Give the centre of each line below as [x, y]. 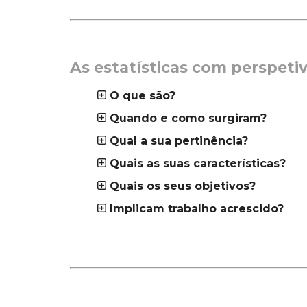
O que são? [143, 96]
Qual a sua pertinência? [179, 141]
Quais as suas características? [198, 163]
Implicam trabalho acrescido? [197, 209]
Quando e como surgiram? [188, 118]
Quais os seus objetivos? [183, 186]
